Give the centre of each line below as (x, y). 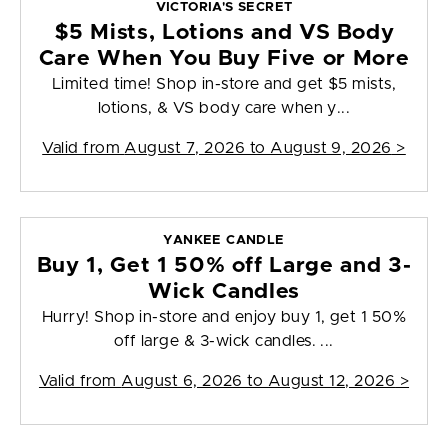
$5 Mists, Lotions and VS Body (224, 33)
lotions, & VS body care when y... (224, 108)
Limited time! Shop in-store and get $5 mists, (224, 84)
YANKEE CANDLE (224, 241)
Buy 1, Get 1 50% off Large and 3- (224, 266)
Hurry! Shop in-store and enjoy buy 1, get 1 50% (224, 317)
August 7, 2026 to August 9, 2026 (258, 148)
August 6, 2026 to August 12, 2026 (258, 381)
